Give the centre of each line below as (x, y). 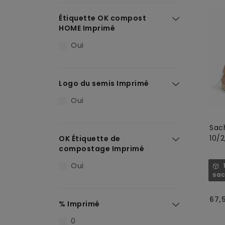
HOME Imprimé (87, 28)
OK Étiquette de (90, 139)
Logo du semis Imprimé (104, 83)
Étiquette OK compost (102, 18)
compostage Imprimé (101, 149)
